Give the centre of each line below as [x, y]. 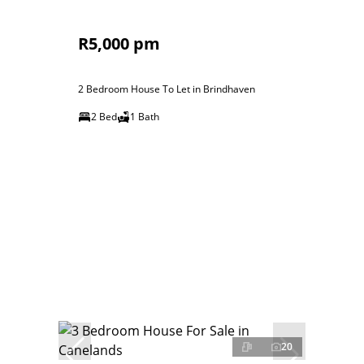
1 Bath [145, 117]
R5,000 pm [119, 43]
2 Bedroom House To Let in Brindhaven [167, 89]
